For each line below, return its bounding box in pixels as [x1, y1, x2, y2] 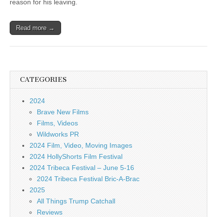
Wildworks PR [37, 130, 79, 138]
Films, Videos [37, 119, 78, 127]
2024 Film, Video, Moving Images [30, 141, 132, 149]
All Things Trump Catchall [37, 197, 115, 205]
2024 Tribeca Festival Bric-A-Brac [37, 175, 139, 183]
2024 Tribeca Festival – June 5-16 [30, 164, 134, 171]
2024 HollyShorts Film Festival [30, 153, 123, 160]
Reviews [37, 208, 62, 216]
